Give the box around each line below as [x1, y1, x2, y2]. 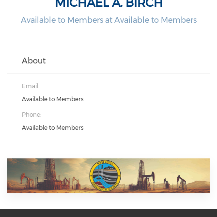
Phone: [22, 110, 41, 118]
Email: [22, 82, 39, 90]
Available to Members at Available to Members [20, 15, 197, 25]
